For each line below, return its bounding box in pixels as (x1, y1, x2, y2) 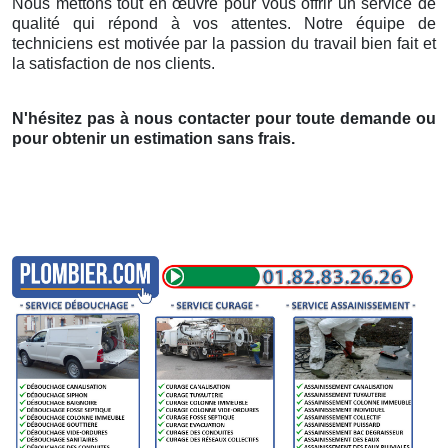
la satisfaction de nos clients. (12, 54, 215, 72)
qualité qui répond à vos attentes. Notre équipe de (12, 14, 436, 32)
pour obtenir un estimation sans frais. (12, 129, 295, 147)
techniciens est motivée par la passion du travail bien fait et (12, 34, 436, 52)
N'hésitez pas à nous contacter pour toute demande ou (12, 109, 436, 127)
